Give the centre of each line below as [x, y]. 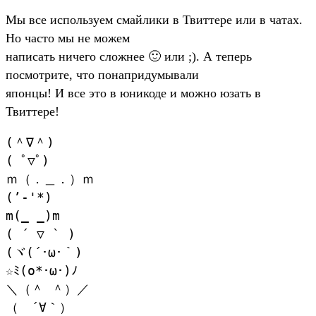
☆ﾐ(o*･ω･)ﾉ [42, 270]
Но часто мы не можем [68, 38]
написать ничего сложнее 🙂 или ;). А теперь [129, 56]
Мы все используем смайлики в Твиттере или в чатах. [154, 19]
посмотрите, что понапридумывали [102, 74]
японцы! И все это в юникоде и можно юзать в [133, 93]
